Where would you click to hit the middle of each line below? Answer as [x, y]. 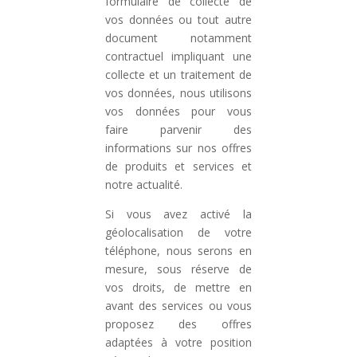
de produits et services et [178, 166]
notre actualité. [144, 184]
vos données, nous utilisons [178, 93]
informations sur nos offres [178, 148]
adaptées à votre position [178, 342]
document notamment [178, 38]
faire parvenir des [178, 129]
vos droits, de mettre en [178, 287]
